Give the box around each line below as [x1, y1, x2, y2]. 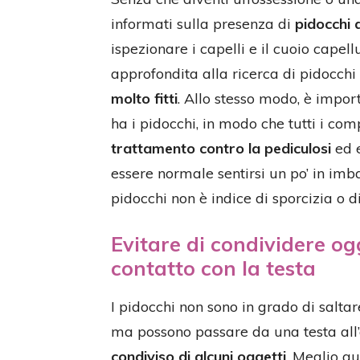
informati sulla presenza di [111, 14, 295, 33]
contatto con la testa [111, 256, 316, 280]
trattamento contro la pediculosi [111, 139, 331, 157]
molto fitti [111, 89, 178, 108]
